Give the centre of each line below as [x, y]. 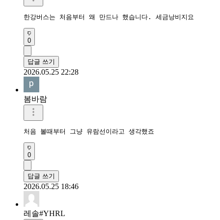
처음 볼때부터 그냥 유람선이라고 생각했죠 [89, 131]
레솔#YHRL [44, 213]
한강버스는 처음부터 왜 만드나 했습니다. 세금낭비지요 [109, 17]
